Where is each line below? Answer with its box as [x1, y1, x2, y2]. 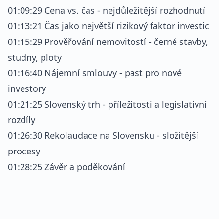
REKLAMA [18, 197, 44, 204]
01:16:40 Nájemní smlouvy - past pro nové [8, 67, 182, 79]
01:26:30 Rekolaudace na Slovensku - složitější [8, 130, 198, 141]
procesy [8, 145, 40, 157]
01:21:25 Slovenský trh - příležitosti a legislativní [8, 98, 207, 110]
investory [8, 83, 46, 94]
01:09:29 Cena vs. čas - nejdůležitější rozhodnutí [8, 4, 205, 16]
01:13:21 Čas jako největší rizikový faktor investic [8, 20, 209, 32]
